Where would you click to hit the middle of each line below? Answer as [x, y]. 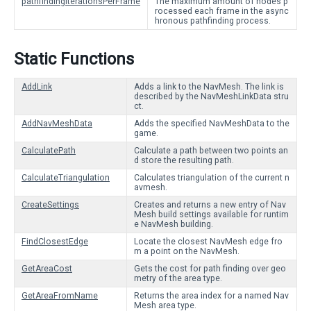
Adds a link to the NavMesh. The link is [209, 87]
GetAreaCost [47, 269]
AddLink [37, 87]
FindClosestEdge [55, 242]
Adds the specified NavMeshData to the [212, 124]
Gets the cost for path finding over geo [210, 269]
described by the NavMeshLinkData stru [211, 96]
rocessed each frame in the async [222, 11]
